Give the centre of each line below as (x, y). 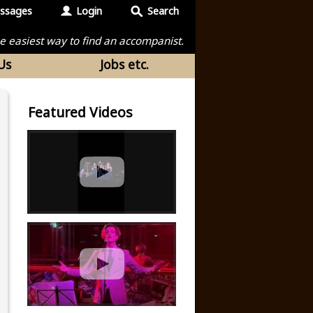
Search (163, 10)
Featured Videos (81, 112)
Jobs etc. (124, 64)
